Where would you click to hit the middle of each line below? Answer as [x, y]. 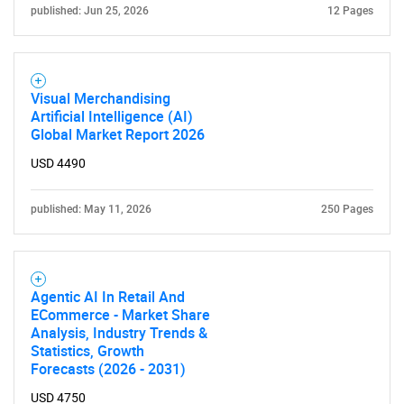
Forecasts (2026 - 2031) [108, 369]
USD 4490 [58, 163]
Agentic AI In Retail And [108, 297]
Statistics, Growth [87, 351]
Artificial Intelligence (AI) [112, 116]
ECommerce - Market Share [120, 315]
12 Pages [350, 11]
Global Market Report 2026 [118, 134]
